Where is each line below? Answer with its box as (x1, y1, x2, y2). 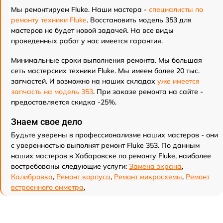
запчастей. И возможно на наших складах (11, 77, 157, 86)
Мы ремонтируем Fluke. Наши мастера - (11, 5, 149, 14)
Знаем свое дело (11, 116, 82, 127)
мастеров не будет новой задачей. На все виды (11, 26, 174, 35)
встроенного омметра (11, 183, 84, 192)
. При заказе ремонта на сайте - (93, 87, 203, 96)
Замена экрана (129, 162, 182, 171)
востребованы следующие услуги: (11, 162, 129, 171)
